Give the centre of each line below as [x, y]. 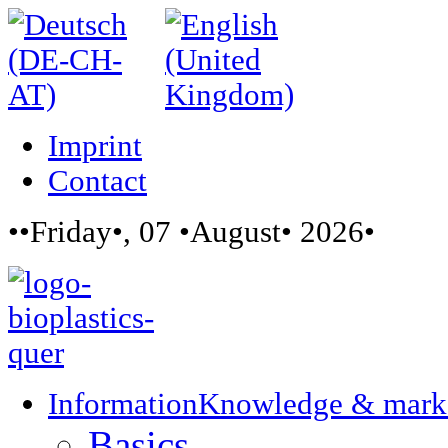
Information [123, 404]
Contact [97, 181]
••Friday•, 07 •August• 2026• [191, 232]
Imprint [95, 146]
